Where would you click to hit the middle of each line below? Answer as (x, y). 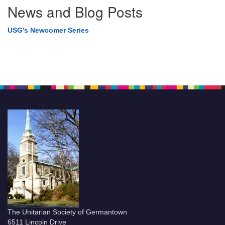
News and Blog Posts (75, 12)
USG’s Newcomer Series (48, 30)
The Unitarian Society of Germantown (67, 212)
